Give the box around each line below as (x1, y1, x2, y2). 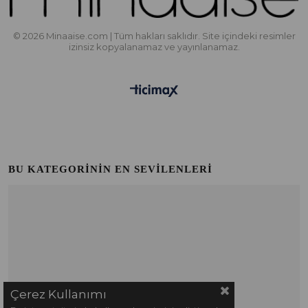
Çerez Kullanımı (10, 287, 107, 301)
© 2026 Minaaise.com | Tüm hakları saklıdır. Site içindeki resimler (12, 30, 296, 41)
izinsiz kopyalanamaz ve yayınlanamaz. (68, 41, 240, 52)
